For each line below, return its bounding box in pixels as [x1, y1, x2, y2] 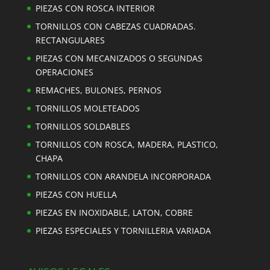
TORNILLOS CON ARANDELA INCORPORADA [35, 171, 211, 183]
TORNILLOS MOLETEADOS [35, 102, 140, 115]
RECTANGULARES [35, 34, 105, 46]
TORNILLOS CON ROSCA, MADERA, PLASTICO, [35, 139, 218, 151]
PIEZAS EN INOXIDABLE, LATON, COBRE [35, 207, 193, 219]
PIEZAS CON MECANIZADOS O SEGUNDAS [35, 52, 202, 64]
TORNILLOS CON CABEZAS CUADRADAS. [35, 20, 196, 33]
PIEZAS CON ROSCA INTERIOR [35, 2, 155, 14]
